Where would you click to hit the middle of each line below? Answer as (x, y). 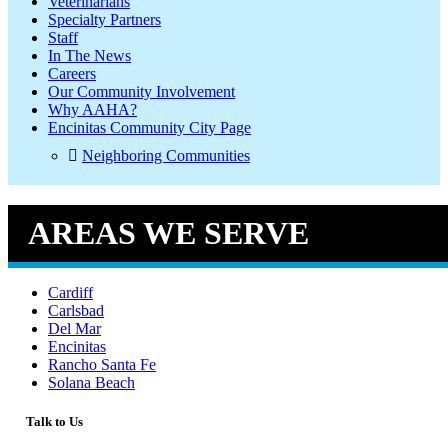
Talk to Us (54, 422)
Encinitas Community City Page (149, 128)
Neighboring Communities (166, 156)
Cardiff (70, 293)
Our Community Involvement (141, 92)
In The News (89, 56)
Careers (72, 74)
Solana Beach (91, 383)
